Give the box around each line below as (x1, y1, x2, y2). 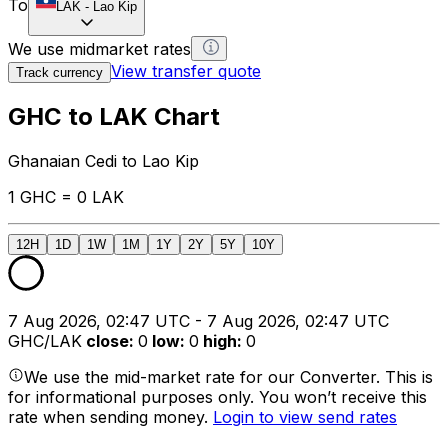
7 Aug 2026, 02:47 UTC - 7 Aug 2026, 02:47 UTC (8, 311, 389, 332)
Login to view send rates (213, 407, 397, 428)
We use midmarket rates (8, 38, 191, 59)
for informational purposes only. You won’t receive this (8, 387, 427, 408)
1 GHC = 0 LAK (8, 187, 124, 208)
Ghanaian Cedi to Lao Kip (8, 151, 199, 172)
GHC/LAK (8, 331, 82, 352)
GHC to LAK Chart (8, 102, 220, 132)
